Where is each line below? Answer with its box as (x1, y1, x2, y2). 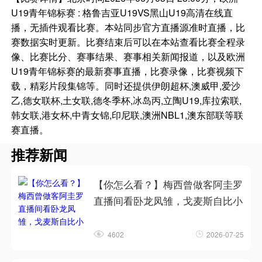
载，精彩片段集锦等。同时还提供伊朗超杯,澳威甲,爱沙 (11, 79, 241, 93)
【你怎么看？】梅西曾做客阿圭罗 (94, 177, 243, 192)
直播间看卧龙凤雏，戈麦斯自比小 (94, 194, 243, 208)
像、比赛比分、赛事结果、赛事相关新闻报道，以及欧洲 (11, 50, 246, 64)
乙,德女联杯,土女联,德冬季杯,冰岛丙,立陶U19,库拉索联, (11, 94, 242, 108)
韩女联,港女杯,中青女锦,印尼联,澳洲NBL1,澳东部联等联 (11, 108, 244, 122)
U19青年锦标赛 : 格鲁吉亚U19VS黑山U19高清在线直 (11, 6, 233, 20)
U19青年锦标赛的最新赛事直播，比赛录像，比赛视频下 (11, 64, 244, 78)
